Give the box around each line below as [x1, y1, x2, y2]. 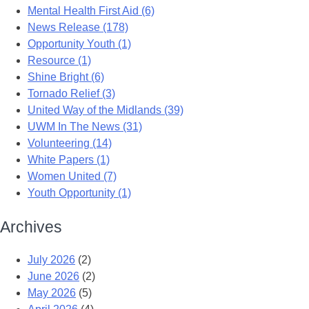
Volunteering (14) [28, 137, 112, 149]
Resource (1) [28, 54, 91, 66]
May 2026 [28, 287, 76, 299]
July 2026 [28, 254, 75, 266]
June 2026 [28, 270, 79, 283]
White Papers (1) [28, 153, 110, 166]
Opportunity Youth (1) [28, 37, 131, 50]
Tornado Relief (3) [28, 87, 115, 99]
